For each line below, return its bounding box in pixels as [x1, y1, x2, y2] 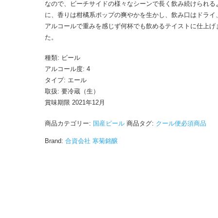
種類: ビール [44, 54, 80, 61]
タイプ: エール [44, 76, 87, 84]
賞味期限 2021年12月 [44, 99, 105, 106]
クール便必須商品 [155, 119, 206, 127]
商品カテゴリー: [44, 119, 93, 127]
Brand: [44, 137, 63, 145]
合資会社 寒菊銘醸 [65, 137, 118, 145]
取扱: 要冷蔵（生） [44, 88, 99, 95]
